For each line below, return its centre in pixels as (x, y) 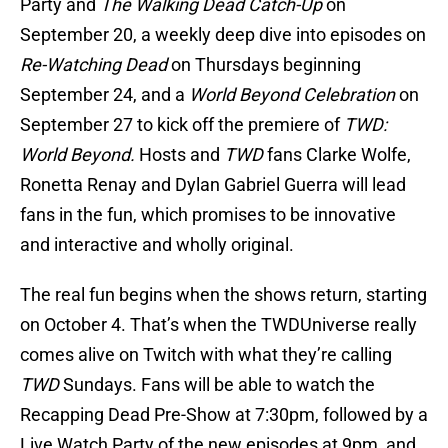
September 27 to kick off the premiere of (182, 125)
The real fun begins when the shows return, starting (223, 295)
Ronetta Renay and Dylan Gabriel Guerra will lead (213, 185)
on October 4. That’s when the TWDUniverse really (218, 325)
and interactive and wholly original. (157, 245)
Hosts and (179, 155)
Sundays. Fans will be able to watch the (217, 385)
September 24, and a (104, 95)
